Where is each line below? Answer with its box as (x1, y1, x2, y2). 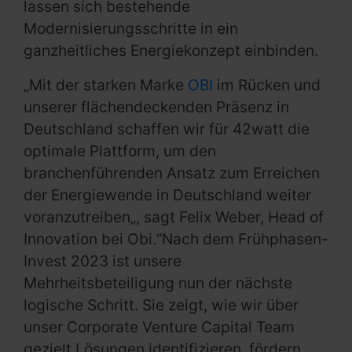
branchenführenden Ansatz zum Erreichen (24, 163, 320, 183)
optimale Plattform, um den (24, 141, 216, 161)
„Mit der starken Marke (24, 75, 188, 95)
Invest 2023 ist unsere (24, 251, 181, 271)
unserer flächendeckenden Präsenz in (24, 97, 289, 117)
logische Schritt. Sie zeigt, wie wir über (24, 295, 299, 315)
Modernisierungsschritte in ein (24, 19, 238, 38)
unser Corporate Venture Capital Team (24, 317, 295, 337)
